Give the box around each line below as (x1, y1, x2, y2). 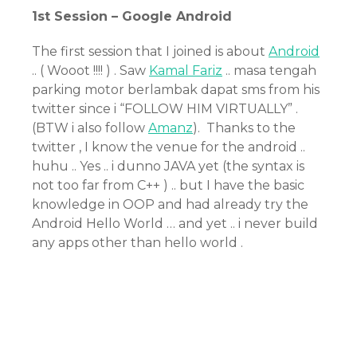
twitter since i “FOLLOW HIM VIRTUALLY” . (32, 101, 298, 116)
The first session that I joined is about (32, 44, 269, 59)
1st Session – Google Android (32, 9, 232, 24)
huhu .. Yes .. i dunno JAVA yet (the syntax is (32, 159, 304, 174)
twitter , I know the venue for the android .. (32, 139, 305, 155)
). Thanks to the (193, 120, 296, 135)
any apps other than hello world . (32, 235, 243, 250)
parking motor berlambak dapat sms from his (32, 82, 320, 97)
